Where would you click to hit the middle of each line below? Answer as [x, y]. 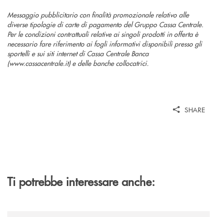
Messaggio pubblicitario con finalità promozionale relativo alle [98, 15]
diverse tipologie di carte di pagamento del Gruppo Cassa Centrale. [105, 24]
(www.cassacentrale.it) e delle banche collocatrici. [78, 63]
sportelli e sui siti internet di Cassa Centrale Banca [78, 54]
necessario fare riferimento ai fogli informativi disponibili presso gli [105, 44]
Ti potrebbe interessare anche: [81, 181]
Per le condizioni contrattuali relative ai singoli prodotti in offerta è [103, 34]
